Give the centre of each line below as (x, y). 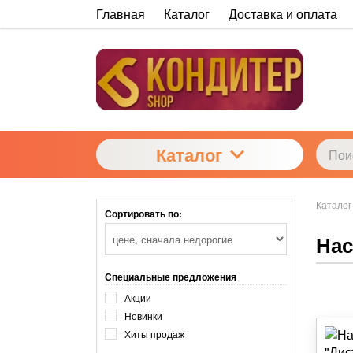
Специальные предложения (171, 277)
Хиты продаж (154, 333)
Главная (121, 14)
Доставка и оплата (283, 14)
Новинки (143, 315)
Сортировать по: (143, 214)
